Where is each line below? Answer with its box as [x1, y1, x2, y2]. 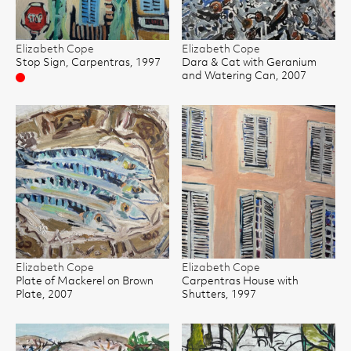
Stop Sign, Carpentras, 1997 [16, 58, 161, 68]
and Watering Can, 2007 [182, 71, 306, 81]
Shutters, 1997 [182, 290, 256, 300]
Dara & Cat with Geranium [182, 58, 317, 68]
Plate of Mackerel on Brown [16, 277, 154, 287]
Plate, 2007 [16, 290, 73, 300]
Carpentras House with [182, 277, 299, 287]
